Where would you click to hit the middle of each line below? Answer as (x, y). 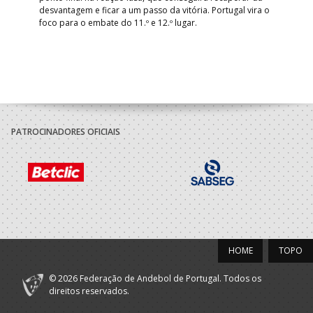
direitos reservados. (89, 291)
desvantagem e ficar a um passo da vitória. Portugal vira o (154, 10)
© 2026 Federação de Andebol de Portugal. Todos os (155, 278)
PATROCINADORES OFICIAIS (66, 131)
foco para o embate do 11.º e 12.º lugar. (118, 22)
